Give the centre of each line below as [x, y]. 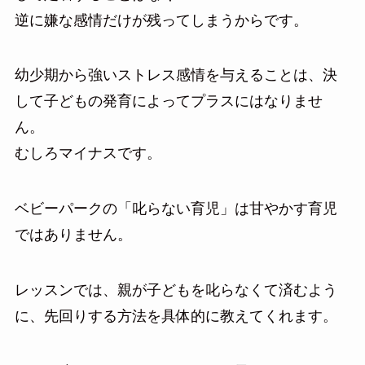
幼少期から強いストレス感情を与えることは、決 [176, 75]
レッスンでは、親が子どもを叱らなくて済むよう [176, 290]
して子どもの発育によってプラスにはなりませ [168, 101]
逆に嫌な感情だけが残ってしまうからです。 [161, 20]
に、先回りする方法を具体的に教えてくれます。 [176, 316]
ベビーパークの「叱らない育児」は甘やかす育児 [176, 209]
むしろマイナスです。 [88, 154]
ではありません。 [73, 235]
